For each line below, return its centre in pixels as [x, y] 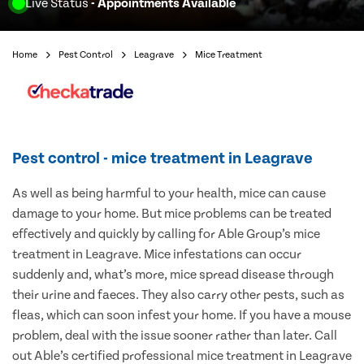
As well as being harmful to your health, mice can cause [169, 194]
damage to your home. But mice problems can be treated [172, 214]
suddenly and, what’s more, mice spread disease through [173, 275]
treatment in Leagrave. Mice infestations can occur [157, 255]
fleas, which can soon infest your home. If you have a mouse [182, 316]
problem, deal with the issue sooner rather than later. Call [175, 336]
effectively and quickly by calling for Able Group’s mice [166, 234]
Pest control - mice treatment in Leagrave [162, 159]
